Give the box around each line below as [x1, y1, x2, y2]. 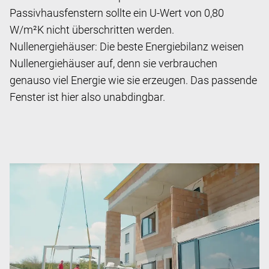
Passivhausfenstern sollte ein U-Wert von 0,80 [10, 6, 224, 19]
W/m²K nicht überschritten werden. [10, 23, 174, 36]
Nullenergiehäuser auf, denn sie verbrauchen [10, 56, 217, 70]
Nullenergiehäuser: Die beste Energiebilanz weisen [10, 40, 244, 53]
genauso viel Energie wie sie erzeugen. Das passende [10, 73, 257, 86]
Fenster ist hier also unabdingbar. [10, 90, 165, 103]
